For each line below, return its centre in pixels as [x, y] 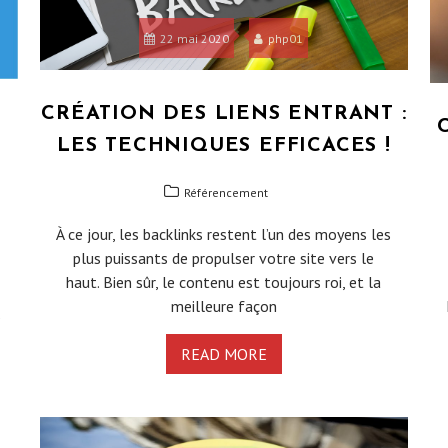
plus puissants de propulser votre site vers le [224, 257]
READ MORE [223, 353]
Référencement [226, 192]
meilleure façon [223, 305]
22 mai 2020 [195, 38]
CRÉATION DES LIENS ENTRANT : [224, 113]
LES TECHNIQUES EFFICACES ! [224, 145]
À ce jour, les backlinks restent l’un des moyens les [224, 233]
